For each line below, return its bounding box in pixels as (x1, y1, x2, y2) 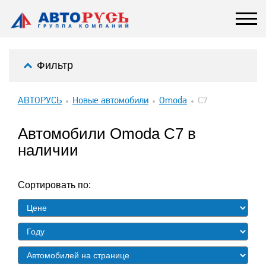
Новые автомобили (72, 96, 148, 106)
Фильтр (37, 59, 73, 71)
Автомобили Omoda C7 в (18, 125, 196, 142)
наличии (18, 141, 78, 159)
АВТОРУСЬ (18, 96, 62, 106)
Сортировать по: (18, 180, 91, 190)
